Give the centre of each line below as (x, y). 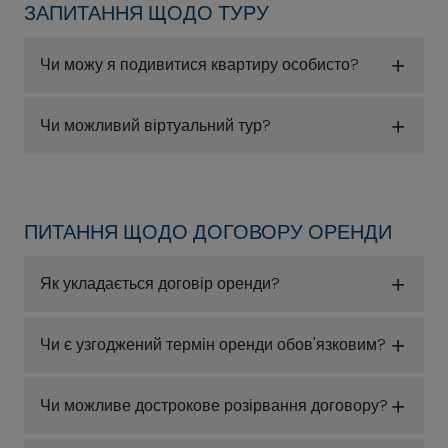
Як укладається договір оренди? (160, 283)
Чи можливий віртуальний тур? (155, 125)
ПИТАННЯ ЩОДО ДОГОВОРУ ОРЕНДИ (208, 232)
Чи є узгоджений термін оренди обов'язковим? (213, 344)
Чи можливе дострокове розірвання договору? (214, 405)
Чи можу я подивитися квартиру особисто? (199, 64)
